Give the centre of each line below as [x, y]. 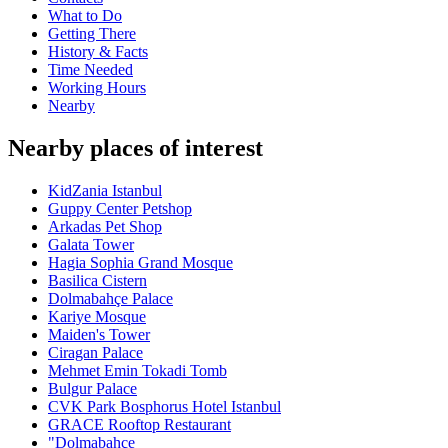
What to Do [85, 16]
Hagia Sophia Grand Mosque [140, 263]
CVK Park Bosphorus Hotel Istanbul [164, 407]
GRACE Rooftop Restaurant [139, 425]
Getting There [92, 34]
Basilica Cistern [97, 281]
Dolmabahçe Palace [110, 299]
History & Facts [98, 52]
